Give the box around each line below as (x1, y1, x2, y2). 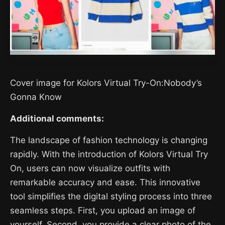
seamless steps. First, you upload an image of (10, 205, 195, 215)
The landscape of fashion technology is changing (10, 135, 207, 145)
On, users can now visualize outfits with (10, 163, 170, 173)
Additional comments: (10, 113, 104, 124)
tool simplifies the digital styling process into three (10, 191, 212, 201)
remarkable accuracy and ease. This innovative (10, 177, 200, 187)
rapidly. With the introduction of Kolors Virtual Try (10, 149, 208, 159)
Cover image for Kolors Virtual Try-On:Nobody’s (10, 77, 202, 88)
